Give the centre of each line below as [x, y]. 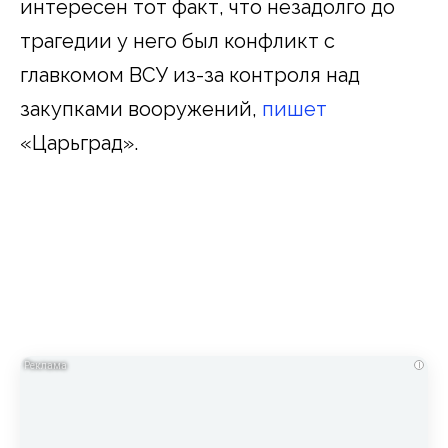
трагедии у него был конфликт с [177, 41]
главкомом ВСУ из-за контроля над [190, 75]
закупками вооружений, [141, 109]
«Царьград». [79, 143]
